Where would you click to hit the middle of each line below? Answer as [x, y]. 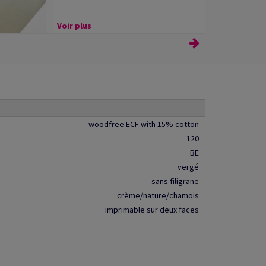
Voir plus [74, 26]
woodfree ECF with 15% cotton [144, 124]
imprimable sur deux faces [152, 210]
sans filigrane [175, 181]
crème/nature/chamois [158, 195]
